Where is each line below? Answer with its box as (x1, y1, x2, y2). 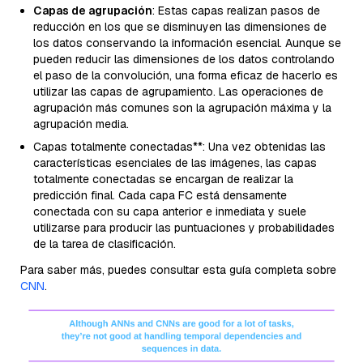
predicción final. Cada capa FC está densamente (33, 188, 287, 203)
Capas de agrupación (33, 3, 152, 19)
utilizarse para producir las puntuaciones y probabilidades (33, 220, 335, 236)
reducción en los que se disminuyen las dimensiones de (33, 19, 327, 35)
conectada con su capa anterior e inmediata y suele (33, 204, 306, 220)
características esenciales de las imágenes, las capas (33, 156, 317, 171)
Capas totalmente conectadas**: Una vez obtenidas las (33, 139, 326, 155)
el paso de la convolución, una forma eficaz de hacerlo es (33, 68, 338, 83)
